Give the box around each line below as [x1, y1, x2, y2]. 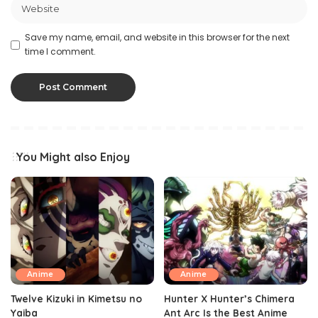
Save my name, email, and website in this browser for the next [25, 31, 290, 44]
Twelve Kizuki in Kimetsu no [11, 292, 142, 305]
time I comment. [25, 45, 96, 58]
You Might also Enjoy [16, 150, 130, 165]
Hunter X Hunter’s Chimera [164, 292, 295, 305]
